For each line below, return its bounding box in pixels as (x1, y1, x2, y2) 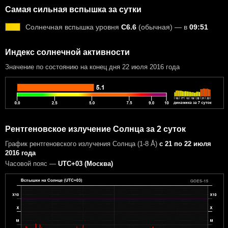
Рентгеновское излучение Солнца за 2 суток (5, 124, 186, 133)
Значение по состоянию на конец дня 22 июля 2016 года (5, 63, 180, 71)
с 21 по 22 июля (159, 139, 211, 148)
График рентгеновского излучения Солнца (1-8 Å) (5, 139, 159, 148)
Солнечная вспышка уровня (25, 22, 121, 31)
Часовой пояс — (5, 160, 58, 168)
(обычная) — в (136, 22, 189, 31)
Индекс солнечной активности (5, 47, 130, 56)
